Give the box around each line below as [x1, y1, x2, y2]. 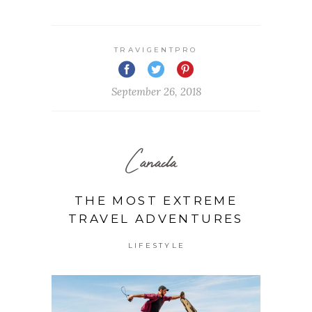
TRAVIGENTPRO [114, 45, 198, 54]
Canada [125, 143, 177, 178]
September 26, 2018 [111, 84, 201, 98]
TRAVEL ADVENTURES [68, 211, 244, 226]
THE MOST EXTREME [74, 193, 238, 208]
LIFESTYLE [127, 240, 186, 250]
